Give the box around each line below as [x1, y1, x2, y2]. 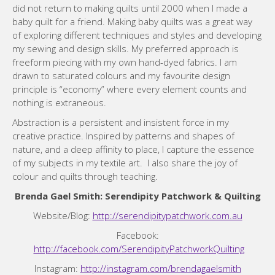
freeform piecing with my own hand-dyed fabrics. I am [12, 56, 237, 68]
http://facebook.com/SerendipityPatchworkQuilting [33, 242, 244, 255]
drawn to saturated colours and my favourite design [12, 69, 230, 82]
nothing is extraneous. [12, 96, 106, 109]
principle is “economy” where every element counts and [12, 83, 247, 95]
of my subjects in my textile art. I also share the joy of [12, 157, 238, 169]
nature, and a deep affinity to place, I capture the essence [12, 143, 254, 155]
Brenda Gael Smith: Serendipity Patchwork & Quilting [14, 190, 261, 202]
